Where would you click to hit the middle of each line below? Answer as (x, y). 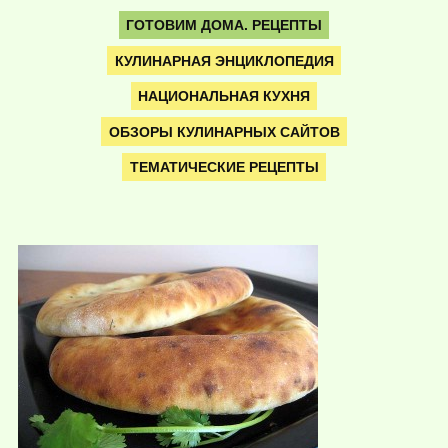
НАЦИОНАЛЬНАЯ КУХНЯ (224, 96)
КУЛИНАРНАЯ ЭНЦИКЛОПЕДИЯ (224, 60)
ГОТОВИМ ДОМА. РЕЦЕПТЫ (224, 24)
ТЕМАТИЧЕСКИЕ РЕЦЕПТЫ (224, 167)
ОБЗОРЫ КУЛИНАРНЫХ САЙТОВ (224, 131)
